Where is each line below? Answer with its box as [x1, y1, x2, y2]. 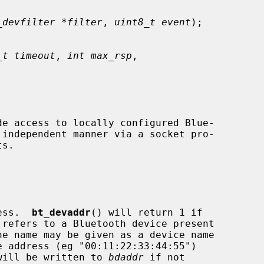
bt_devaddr [32, 206, 91, 218]
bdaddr [108, 251, 144, 263]
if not [144, 251, 185, 263]
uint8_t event [114, 16, 191, 28]
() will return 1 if [91, 206, 203, 218]
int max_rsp [67, 49, 132, 61]
